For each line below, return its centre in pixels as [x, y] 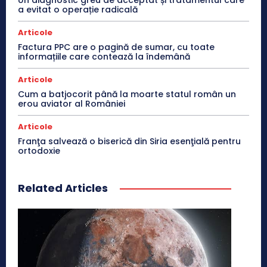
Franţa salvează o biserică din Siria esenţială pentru [129, 141]
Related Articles [63, 188]
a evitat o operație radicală [78, 9]
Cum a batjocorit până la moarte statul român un [127, 94]
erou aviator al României [72, 103]
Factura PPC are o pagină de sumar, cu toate [116, 47]
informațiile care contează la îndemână [104, 56]
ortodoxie [39, 150]
